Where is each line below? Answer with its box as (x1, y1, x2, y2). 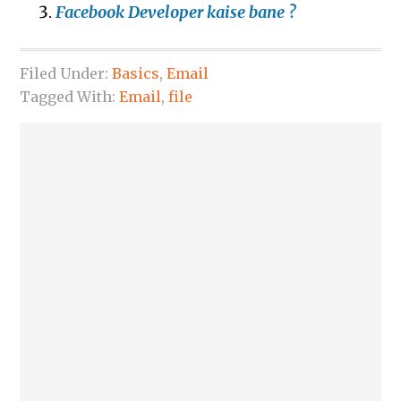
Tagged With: (20, 88, 120, 107)
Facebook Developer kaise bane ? (55, 2, 300, 23)
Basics (112, 64, 160, 83)
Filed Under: (20, 64, 113, 83)
